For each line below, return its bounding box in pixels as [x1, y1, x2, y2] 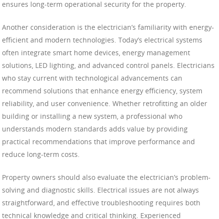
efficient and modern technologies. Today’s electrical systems [2, 35, 202, 44]
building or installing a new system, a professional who [2, 111, 182, 121]
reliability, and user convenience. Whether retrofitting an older [2, 98, 207, 108]
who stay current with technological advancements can [2, 73, 182, 83]
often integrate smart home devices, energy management [2, 47, 190, 57]
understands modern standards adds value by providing [2, 124, 188, 133]
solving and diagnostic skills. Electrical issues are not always [2, 185, 199, 195]
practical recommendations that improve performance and [2, 136, 195, 146]
